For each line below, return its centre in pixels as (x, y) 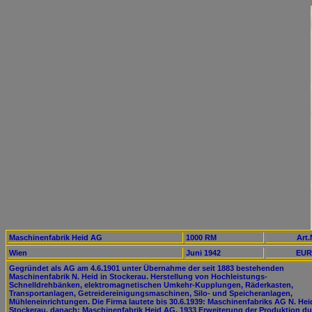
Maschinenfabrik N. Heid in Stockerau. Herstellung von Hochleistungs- (138, 276)
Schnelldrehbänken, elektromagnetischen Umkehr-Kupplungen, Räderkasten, (151, 285)
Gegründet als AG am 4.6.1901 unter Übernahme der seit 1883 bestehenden (147, 268)
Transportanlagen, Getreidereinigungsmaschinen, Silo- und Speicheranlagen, (151, 293)
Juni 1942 (203, 253)
